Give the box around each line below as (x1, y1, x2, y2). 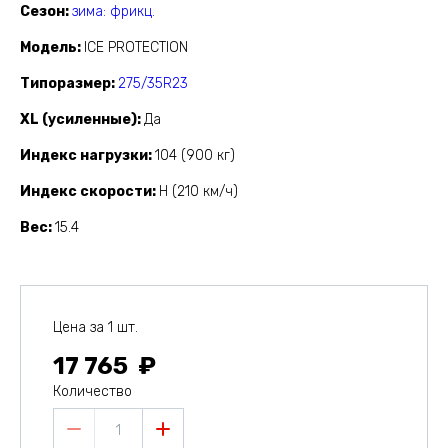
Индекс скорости (20, 183, 152, 201)
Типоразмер (20, 75, 111, 93)
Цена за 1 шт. (53, 319, 138, 337)
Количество (53, 383, 132, 401)
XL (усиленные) (20, 111, 137, 129)
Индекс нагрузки (20, 147, 148, 165)
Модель (20, 39, 77, 57)
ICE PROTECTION (84, 39, 188, 57)
